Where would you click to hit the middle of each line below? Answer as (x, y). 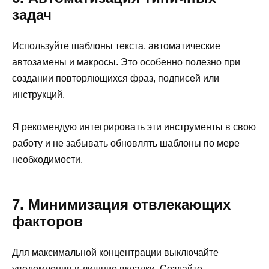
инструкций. (38, 94)
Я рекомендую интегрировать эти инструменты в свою (134, 127)
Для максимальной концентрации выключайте (115, 253)
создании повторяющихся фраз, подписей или (116, 78)
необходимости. (47, 160)
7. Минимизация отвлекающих (121, 205)
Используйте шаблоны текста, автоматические (116, 46)
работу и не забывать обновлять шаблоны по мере (126, 144)
